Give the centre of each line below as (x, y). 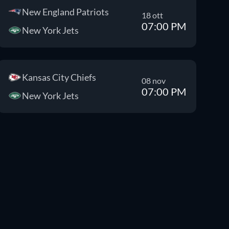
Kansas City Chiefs (59, 77)
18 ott (152, 15)
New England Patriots (65, 12)
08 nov (153, 80)
